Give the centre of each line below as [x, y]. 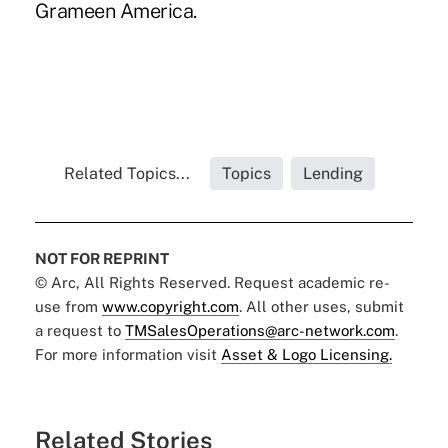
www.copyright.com [170, 306]
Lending [333, 173]
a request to [79, 330]
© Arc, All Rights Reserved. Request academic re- [212, 282]
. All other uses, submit [321, 306]
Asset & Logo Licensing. [306, 354]
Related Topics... [127, 173]
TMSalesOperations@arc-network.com [259, 330]
